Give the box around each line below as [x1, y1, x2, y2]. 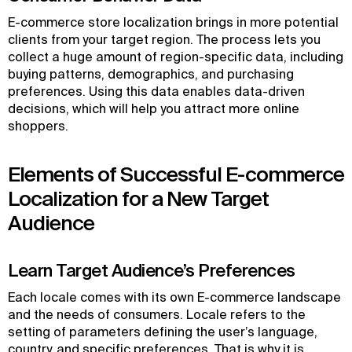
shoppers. [8, 119, 68, 133]
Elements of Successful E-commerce [8, 163, 344, 185]
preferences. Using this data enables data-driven [8, 84, 305, 98]
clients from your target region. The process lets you [8, 32, 321, 46]
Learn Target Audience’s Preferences [8, 260, 299, 280]
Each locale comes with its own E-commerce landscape [8, 290, 341, 304]
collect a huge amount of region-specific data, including [8, 49, 343, 64]
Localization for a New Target [8, 187, 269, 210]
